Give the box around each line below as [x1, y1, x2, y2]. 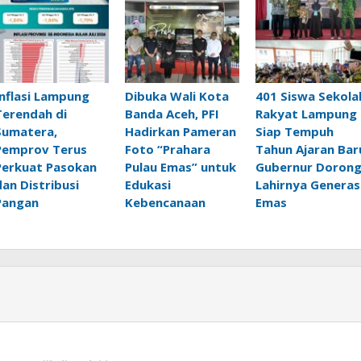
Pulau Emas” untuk [124, 158, 236, 175]
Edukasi [124, 176, 171, 193]
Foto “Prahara [124, 140, 210, 157]
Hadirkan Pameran [124, 122, 236, 139]
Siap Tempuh [255, 122, 334, 139]
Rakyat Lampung [255, 105, 357, 122]
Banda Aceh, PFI [124, 105, 219, 122]
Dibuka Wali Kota [124, 87, 229, 104]
